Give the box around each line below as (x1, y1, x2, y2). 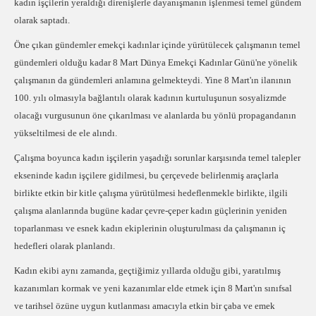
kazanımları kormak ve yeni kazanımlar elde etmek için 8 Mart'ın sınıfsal (14, 283, 292, 293)
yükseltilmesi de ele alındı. (14, 128, 117, 138)
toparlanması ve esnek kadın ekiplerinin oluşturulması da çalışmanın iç (14, 223, 286, 233)
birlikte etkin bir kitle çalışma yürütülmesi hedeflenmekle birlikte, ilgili (14, 188, 288, 198)
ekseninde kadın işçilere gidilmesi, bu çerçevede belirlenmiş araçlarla (14, 170, 279, 181)
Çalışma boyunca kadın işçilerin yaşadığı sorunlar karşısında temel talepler (14, 152, 300, 163)
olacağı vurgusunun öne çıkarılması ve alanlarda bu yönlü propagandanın (14, 110, 296, 121)
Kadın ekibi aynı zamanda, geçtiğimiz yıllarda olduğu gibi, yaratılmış (14, 265, 281, 276)
